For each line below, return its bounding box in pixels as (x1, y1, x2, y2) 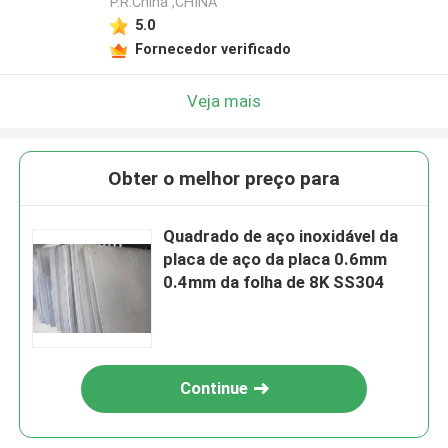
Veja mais (187, 90, 261, 111)
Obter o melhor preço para (108, 167, 340, 191)
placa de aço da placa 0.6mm (163, 249, 388, 270)
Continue (180, 378, 249, 399)
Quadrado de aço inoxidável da (163, 226, 399, 247)
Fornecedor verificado (134, 40, 291, 57)
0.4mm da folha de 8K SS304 (163, 272, 386, 293)
